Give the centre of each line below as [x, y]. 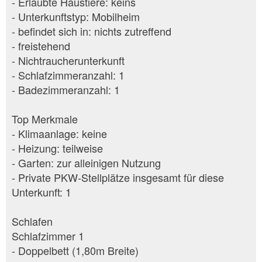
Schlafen [32, 221]
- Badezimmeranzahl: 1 [66, 89]
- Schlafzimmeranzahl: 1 [68, 75]
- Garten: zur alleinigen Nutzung [86, 162]
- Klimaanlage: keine [59, 133]
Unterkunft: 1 [42, 192]
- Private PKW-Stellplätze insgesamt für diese [118, 177]
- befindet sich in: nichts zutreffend [92, 31]
